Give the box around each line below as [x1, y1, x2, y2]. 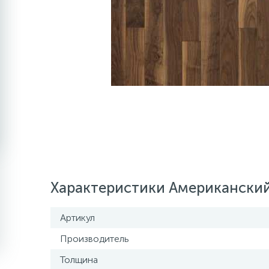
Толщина [60, 254, 98, 265]
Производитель [60, 233, 129, 244]
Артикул [60, 212, 95, 223]
